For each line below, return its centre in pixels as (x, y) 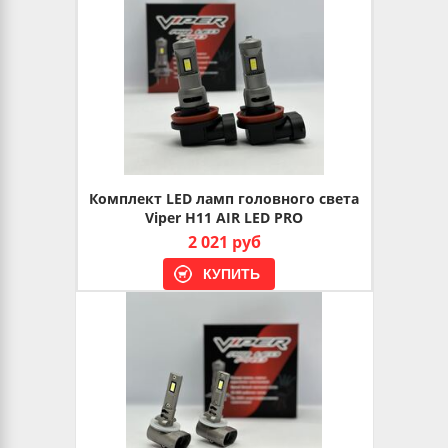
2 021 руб (224, 242)
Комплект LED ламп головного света (224, 198)
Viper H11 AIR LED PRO (224, 217)
